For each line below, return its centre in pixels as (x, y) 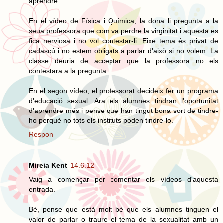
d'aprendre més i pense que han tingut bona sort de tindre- (123, 110)
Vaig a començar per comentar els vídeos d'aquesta (123, 179)
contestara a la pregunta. (68, 70)
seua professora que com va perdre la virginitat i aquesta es (123, 31)
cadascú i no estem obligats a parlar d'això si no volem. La (123, 51)
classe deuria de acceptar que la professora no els (123, 60)
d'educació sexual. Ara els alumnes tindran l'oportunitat (123, 100)
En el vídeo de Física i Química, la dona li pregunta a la (123, 21)
